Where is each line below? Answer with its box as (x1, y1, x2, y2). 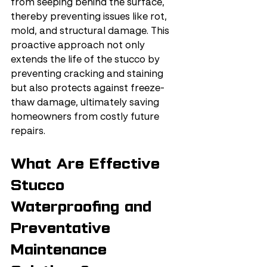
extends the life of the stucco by (11, 55, 162, 65)
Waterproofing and (11, 197, 157, 216)
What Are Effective (11, 154, 165, 173)
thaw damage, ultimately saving (11, 98, 162, 108)
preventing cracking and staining (11, 70, 166, 79)
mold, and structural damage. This (11, 27, 172, 36)
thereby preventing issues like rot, (11, 13, 169, 22)
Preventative (11, 219, 116, 237)
